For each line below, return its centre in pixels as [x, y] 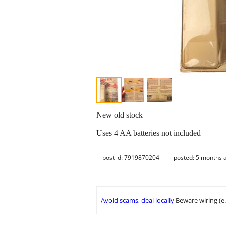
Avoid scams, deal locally [137, 201]
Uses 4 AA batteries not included [149, 133]
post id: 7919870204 [131, 157]
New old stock [120, 115]
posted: [185, 157]
